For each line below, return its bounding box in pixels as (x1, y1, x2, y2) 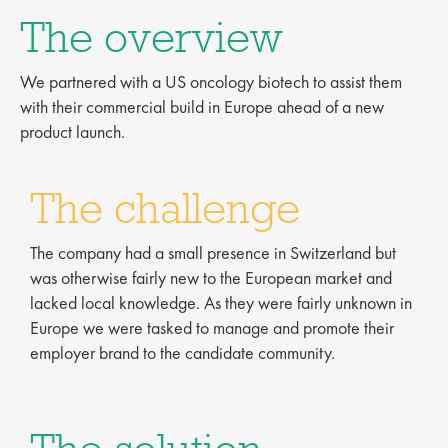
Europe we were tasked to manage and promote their (30, 316, 394, 339)
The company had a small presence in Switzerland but (30, 241, 396, 264)
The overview (20, 10, 283, 64)
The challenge (30, 181, 300, 235)
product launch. (20, 120, 125, 143)
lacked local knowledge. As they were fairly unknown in (30, 291, 412, 314)
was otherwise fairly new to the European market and (30, 266, 392, 289)
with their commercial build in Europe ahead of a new (20, 95, 384, 118)
